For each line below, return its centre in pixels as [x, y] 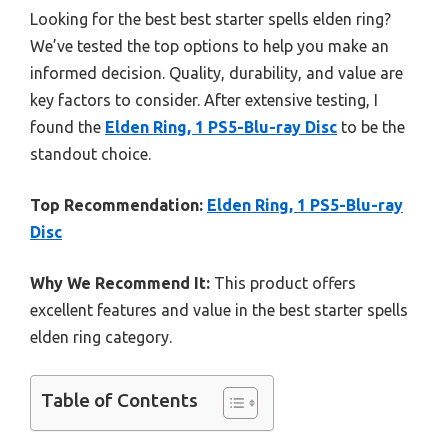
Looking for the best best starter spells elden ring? [210, 18]
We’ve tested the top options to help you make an [209, 45]
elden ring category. [101, 336]
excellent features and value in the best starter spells [219, 309]
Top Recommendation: [116, 204]
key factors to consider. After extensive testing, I [204, 99]
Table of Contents [119, 399]
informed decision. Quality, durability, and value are [216, 72]
